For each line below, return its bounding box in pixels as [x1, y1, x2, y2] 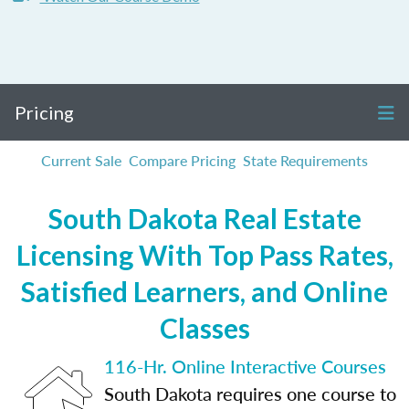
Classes [159, 311, 250, 344]
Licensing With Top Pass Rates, [16, 238, 393, 271]
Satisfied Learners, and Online [21, 275, 388, 308]
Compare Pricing [129, 150, 236, 171]
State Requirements [243, 150, 368, 171]
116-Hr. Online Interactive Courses [104, 353, 386, 379]
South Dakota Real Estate [47, 202, 362, 235]
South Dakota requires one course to [104, 381, 396, 406]
